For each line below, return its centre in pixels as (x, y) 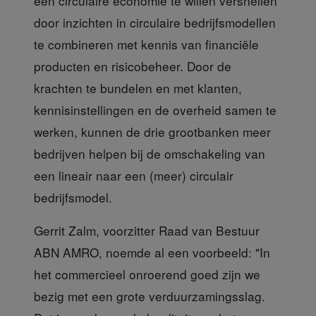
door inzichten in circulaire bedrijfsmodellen (155, 22)
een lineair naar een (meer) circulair (134, 175)
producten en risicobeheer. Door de (133, 66)
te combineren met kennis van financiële (146, 44)
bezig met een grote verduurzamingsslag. (150, 296)
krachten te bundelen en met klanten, (138, 87)
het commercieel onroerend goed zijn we (147, 274)
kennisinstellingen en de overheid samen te (155, 109)
